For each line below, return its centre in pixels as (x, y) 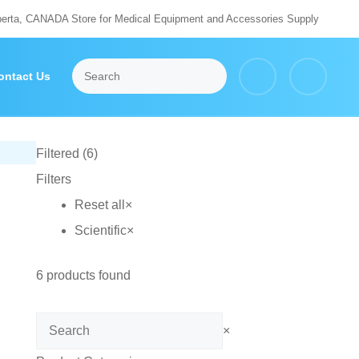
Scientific (100, 230)
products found (87, 275)
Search (55, 324)
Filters (53, 179)
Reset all (99, 205)
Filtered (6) (67, 153)
